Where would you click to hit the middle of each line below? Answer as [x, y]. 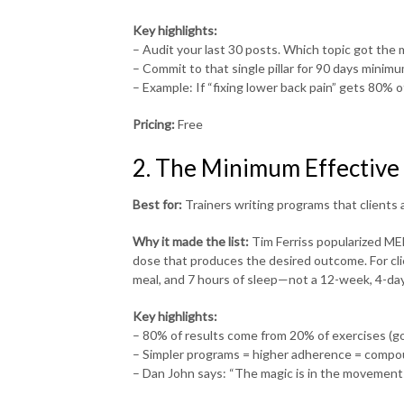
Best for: [157, 204]
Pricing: [154, 124]
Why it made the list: [191, 241]
